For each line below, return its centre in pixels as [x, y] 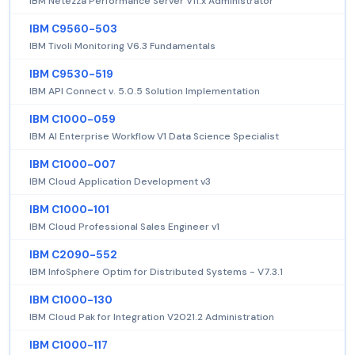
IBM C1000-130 [71, 300]
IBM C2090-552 [73, 255]
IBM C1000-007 [73, 165]
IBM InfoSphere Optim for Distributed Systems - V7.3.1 [156, 272]
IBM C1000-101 [69, 210]
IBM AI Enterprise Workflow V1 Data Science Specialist [154, 137]
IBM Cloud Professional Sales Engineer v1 [124, 227]
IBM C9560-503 [73, 29]
